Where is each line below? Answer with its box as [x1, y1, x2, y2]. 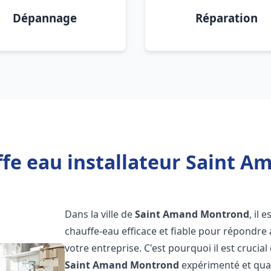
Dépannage [13, 10, 77, 25]
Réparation [195, 10, 258, 25]
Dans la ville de [65, 207, 135, 221]
